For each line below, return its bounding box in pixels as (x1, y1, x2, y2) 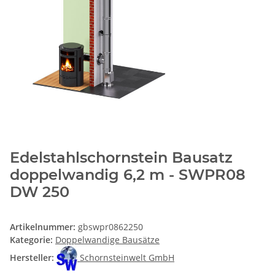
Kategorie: (10, 233, 55, 246)
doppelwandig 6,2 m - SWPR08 (10, 165, 246, 184)
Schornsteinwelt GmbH (80, 251, 174, 263)
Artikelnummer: (10, 220, 78, 233)
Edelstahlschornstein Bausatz (10, 148, 233, 166)
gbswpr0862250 (78, 220, 143, 233)
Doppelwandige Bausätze (55, 233, 160, 246)
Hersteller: (10, 251, 54, 263)
